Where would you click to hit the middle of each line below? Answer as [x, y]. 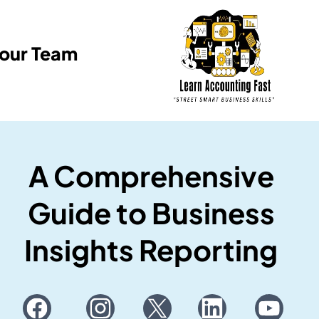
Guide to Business [151, 212]
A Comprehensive [151, 175]
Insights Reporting [151, 249]
